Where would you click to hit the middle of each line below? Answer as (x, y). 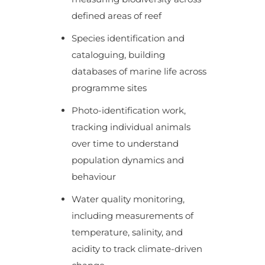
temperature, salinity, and (127, 232)
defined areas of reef (116, 15)
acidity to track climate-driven (137, 248)
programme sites (109, 88)
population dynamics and (127, 160)
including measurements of (132, 215)
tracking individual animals (131, 127)
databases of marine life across (139, 71)
